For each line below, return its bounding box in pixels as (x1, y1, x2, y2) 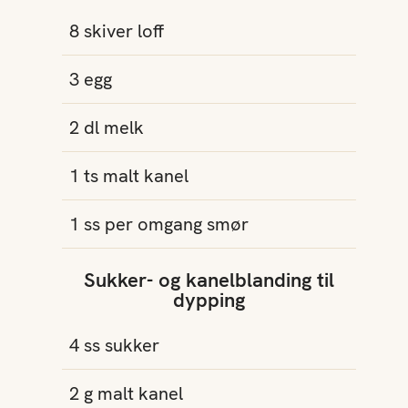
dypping (172, 287, 245, 313)
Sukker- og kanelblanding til (83, 267, 334, 293)
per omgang (105, 212, 202, 236)
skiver (84, 19, 133, 43)
